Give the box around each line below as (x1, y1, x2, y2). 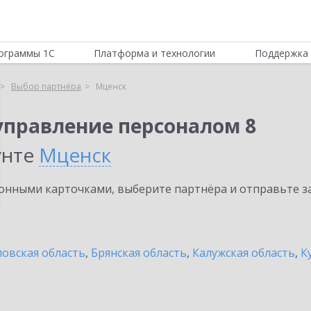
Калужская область (192, 245, 295, 260)
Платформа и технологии (94, 47, 216, 60)
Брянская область (91, 245, 187, 260)
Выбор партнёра (11, 81, 81, 92)
